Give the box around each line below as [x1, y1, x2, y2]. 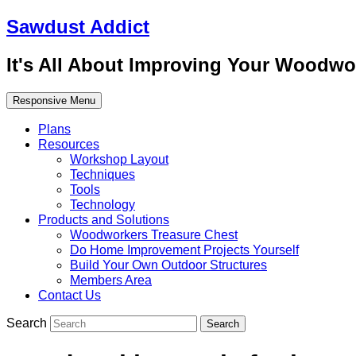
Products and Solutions [38, 212, 169, 226]
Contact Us [38, 288, 101, 302]
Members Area [70, 273, 152, 287]
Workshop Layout [70, 152, 168, 166]
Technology [70, 197, 135, 211]
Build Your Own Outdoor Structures [70, 257, 267, 272]
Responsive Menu [13, 94, 95, 106]
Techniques [70, 167, 135, 181]
